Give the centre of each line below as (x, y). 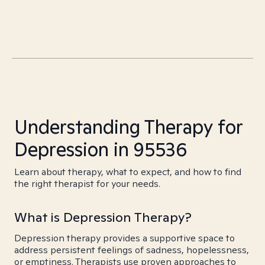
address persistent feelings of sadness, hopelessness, (132, 250)
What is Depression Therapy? (103, 217)
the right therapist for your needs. (87, 184)
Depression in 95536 (101, 149)
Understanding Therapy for (128, 127)
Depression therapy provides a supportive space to (125, 238)
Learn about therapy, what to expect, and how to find (128, 172)
